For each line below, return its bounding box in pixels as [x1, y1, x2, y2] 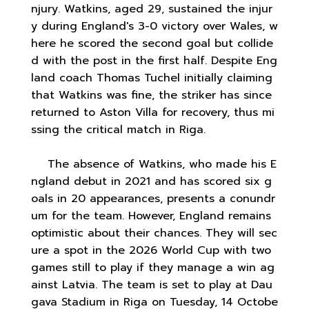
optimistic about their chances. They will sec [31, 224, 277, 241]
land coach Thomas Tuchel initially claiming [31, 69, 272, 86]
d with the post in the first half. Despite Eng [31, 52, 277, 69]
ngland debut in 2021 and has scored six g [31, 172, 272, 190]
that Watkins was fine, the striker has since [31, 86, 272, 103]
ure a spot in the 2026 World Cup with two [31, 241, 271, 259]
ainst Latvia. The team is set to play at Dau [31, 276, 272, 293]
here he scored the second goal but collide [31, 34, 273, 52]
